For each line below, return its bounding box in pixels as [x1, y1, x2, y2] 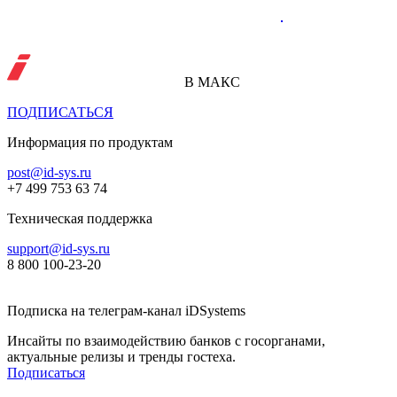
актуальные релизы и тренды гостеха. [7, 349, 236, 365]
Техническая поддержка [7, 211, 152, 227]
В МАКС [184, 74, 240, 90]
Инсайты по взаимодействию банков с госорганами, [7, 333, 325, 349]
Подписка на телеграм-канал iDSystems [7, 303, 245, 319]
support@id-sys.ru [7, 241, 110, 257]
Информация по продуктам [7, 135, 173, 151]
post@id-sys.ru [7, 165, 91, 181]
